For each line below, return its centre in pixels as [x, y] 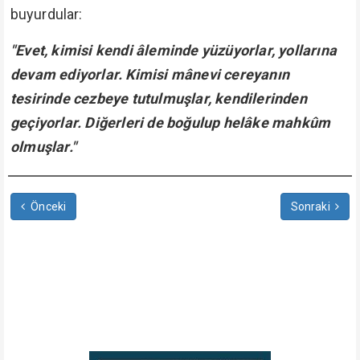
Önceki [47, 207]
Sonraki [311, 207]
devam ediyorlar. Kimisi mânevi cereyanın [150, 74]
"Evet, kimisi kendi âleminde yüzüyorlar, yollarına [174, 50]
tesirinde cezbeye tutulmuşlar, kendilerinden [159, 98]
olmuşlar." [43, 147]
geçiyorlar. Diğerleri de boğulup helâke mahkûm [171, 123]
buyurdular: [47, 14]
